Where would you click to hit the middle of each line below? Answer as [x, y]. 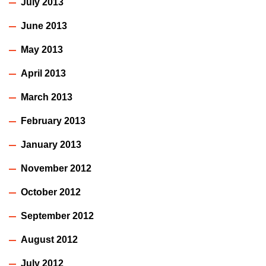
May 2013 [42, 50]
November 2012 [56, 169]
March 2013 [47, 97]
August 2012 [49, 240]
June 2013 [44, 26]
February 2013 [53, 121]
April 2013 [43, 74]
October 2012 [51, 192]
